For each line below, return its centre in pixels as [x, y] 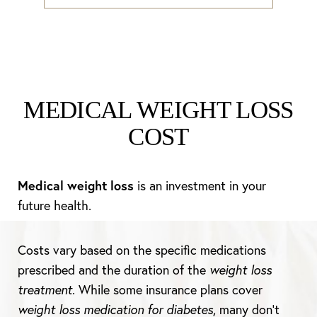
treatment [45, 290]
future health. [54, 206]
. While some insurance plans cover [167, 290]
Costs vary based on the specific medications [142, 250]
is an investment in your [200, 186]
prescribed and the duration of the [114, 270]
